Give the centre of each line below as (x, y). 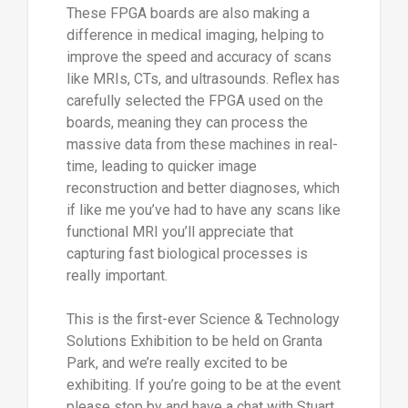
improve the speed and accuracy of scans (199, 56)
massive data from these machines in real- (202, 144)
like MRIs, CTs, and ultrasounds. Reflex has (203, 78)
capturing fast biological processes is (187, 253)
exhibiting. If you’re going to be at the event (203, 384)
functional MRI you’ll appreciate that (179, 231)
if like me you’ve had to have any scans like (203, 209)
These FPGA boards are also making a (188, 13)
